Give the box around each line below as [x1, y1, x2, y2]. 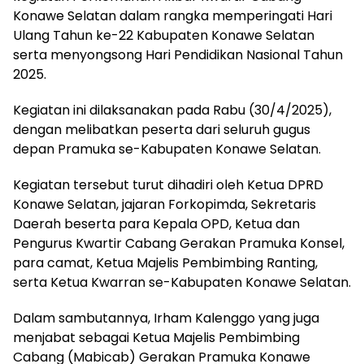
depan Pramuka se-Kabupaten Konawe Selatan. [13, 139, 321, 158]
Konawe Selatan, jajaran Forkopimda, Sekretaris [13, 194, 316, 214]
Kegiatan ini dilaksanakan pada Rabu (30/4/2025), [13, 100, 331, 119]
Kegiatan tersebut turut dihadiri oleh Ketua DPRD [13, 175, 323, 194]
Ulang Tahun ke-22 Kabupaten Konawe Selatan [13, 25, 314, 45]
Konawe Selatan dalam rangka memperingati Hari [13, 6, 332, 25]
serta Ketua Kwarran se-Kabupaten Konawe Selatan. [13, 272, 351, 292]
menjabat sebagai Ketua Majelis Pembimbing [13, 327, 300, 347]
